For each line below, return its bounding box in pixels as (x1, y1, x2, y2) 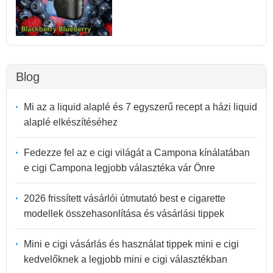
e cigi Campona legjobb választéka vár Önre (24, 162, 215, 173)
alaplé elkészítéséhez (24, 116, 118, 127)
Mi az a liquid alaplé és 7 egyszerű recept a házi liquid (24, 101, 257, 112)
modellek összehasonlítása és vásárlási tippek (24, 208, 224, 219)
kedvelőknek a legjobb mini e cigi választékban (24, 253, 227, 264)
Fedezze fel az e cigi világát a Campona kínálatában (24, 147, 250, 158)
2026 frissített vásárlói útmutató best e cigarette (24, 193, 225, 204)
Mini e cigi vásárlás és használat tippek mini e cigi (24, 238, 239, 249)
